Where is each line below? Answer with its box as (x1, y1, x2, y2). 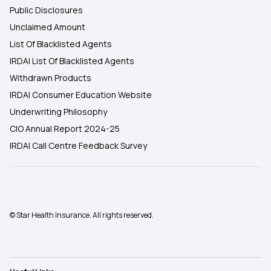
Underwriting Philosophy (10, 106, 107, 117)
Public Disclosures (10, 4, 83, 16)
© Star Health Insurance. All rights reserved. (10, 210, 154, 220)
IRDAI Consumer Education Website (10, 89, 152, 100)
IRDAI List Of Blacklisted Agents (10, 55, 134, 67)
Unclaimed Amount (10, 21, 85, 33)
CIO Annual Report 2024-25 (10, 123, 120, 134)
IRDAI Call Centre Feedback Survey (10, 140, 147, 151)
